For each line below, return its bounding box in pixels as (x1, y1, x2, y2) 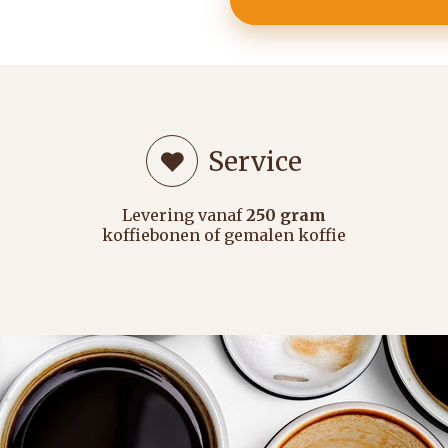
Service (207, 144, 302, 178)
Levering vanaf (121, 205, 246, 226)
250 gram (245, 205, 326, 226)
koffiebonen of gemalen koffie (101, 225, 346, 246)
